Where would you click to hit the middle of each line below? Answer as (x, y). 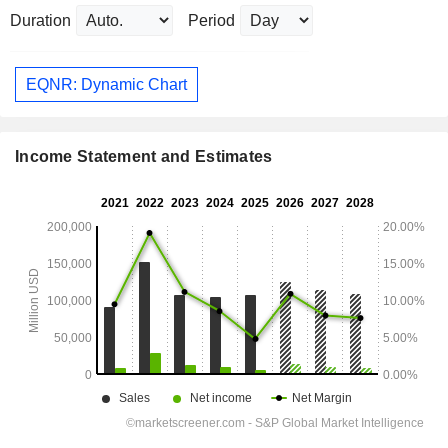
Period (211, 21)
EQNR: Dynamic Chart (106, 84)
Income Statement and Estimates (144, 157)
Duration (40, 21)
